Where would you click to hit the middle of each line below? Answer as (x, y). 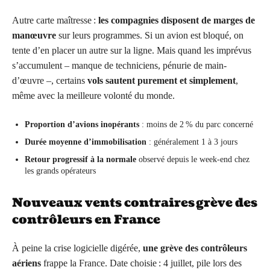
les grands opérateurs (60, 171)
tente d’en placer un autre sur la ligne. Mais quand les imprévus (132, 51)
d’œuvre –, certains (50, 81)
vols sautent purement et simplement (162, 81)
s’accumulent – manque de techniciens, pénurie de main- (119, 66)
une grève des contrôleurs (195, 248)
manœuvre (34, 36)
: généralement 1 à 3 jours (192, 142)
